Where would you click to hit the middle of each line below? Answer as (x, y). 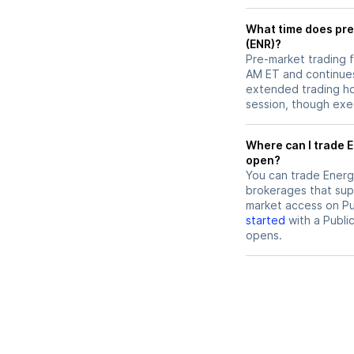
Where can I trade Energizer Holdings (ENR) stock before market (296, 145)
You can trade (284, 175)
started (265, 220)
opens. (264, 235)
